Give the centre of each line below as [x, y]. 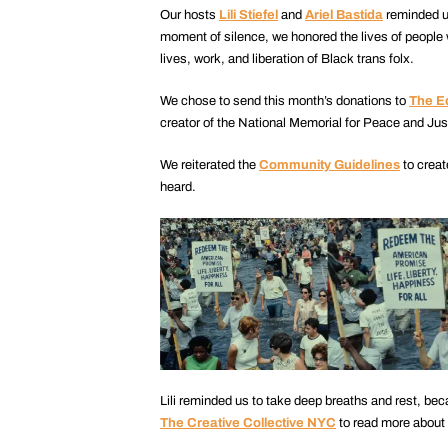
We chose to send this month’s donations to [284, 101]
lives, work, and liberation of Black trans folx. [287, 59]
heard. [178, 187]
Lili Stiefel [248, 15]
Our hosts [189, 15]
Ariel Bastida [344, 15]
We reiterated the [209, 165]
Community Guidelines [329, 165]
